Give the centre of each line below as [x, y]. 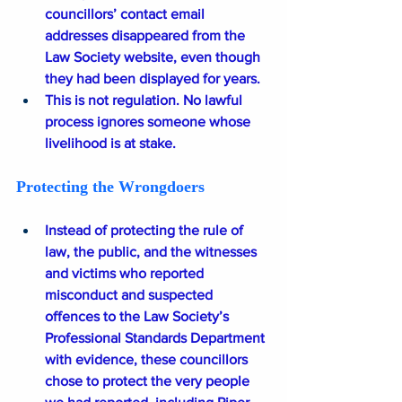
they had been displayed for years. [153, 79]
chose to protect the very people [149, 381]
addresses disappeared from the [147, 36]
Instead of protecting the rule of [146, 231]
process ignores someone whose [149, 122]
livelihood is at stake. [110, 144]
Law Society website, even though [154, 57]
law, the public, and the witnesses [153, 252]
